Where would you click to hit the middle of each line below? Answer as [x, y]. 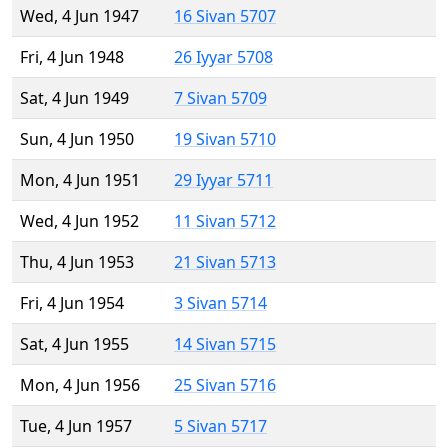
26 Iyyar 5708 [223, 57]
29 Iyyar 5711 [223, 180]
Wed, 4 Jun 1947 [79, 16]
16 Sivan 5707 [225, 16]
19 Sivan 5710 [225, 139]
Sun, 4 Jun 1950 [77, 139]
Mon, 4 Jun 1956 [80, 385]
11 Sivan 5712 [225, 221]
